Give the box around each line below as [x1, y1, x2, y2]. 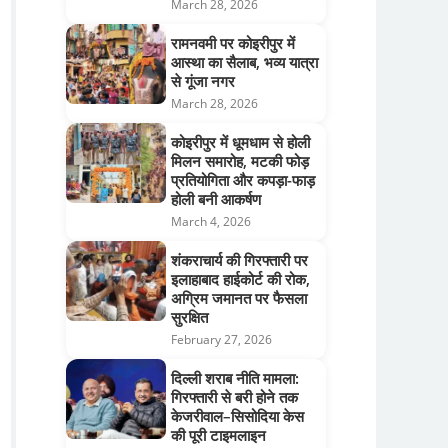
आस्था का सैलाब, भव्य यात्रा [171, 51, 318, 72]
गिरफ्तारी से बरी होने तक [171, 386, 298, 407]
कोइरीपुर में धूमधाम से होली [171, 131, 310, 152]
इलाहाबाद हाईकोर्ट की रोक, [171, 268, 310, 289]
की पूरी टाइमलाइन [171, 424, 266, 445]
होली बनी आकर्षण [171, 188, 261, 209]
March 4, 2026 [171, 212, 251, 230]
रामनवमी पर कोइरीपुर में [171, 32, 295, 53]
